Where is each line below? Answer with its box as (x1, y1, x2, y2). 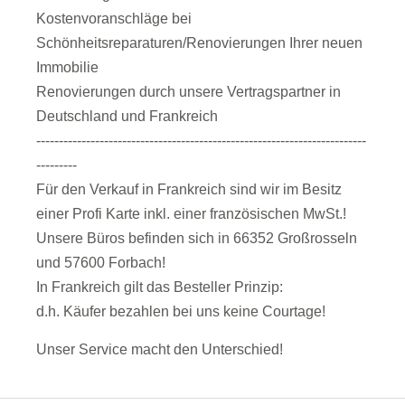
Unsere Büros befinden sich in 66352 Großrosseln (36, 231, 357, 247)
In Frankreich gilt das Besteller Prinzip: (36, 279, 283, 296)
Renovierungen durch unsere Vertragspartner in (36, 84, 341, 100)
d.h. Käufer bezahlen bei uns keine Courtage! (36, 304, 325, 320)
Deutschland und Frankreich (36, 108, 218, 125)
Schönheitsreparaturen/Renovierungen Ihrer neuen (36, 35, 363, 52)
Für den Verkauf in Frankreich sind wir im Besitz (36, 182, 342, 198)
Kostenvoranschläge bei (36, 11, 192, 27)
